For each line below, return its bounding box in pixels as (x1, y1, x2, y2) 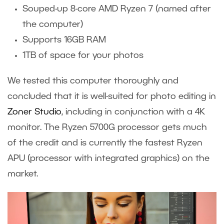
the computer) (22, 20, 85, 28)
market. (7, 169, 43, 178)
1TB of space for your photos (22, 51, 143, 59)
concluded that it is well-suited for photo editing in (7, 92, 216, 100)
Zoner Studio (7, 107, 61, 116)
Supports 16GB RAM (22, 35, 111, 44)
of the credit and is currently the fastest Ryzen (7, 138, 202, 147)
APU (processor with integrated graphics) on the (7, 154, 209, 162)
